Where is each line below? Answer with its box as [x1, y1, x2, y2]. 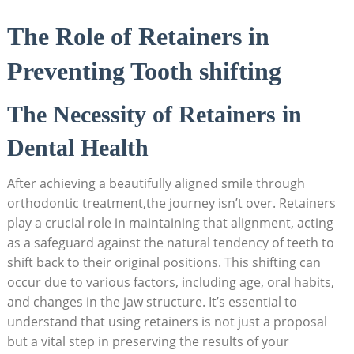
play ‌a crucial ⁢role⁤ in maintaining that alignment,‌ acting [6, 214, 333, 232]
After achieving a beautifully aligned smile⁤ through [6, 175, 305, 193]
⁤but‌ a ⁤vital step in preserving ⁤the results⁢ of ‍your [6, 333, 289, 351]
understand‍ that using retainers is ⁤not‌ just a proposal [6, 313, 327, 331]
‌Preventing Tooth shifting [6, 57, 281, 86]
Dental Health [6, 134, 149, 161]
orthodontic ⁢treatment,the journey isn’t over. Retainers [6, 194, 336, 213]
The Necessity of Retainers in [6, 101, 302, 128]
